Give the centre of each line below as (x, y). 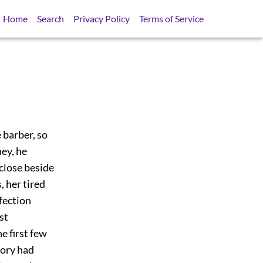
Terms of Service (172, 18)
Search (51, 18)
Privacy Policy (102, 18)
